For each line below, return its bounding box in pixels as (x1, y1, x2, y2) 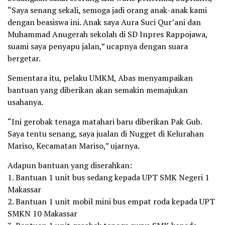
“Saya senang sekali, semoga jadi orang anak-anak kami (8, 4, 207, 16)
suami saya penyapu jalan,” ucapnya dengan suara (8, 40, 188, 52)
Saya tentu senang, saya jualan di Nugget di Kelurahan (8, 128, 204, 139)
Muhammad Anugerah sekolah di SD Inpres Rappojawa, (8, 28, 207, 40)
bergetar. (8, 52, 41, 64)
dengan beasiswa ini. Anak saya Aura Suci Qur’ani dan (8, 16, 201, 28)
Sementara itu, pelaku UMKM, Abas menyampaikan (8, 72, 193, 83)
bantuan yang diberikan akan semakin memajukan (8, 84, 188, 95)
